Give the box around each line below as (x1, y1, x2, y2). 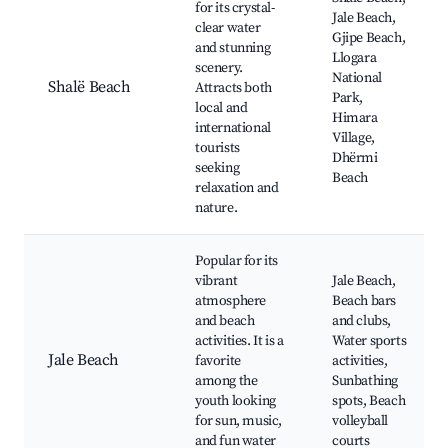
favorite (195, 352, 241, 371)
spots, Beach (332, 392, 406, 411)
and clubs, (332, 312, 391, 331)
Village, (332, 129, 375, 148)
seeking (195, 159, 240, 178)
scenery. (195, 59, 243, 78)
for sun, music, (195, 412, 282, 431)
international (195, 119, 271, 138)
